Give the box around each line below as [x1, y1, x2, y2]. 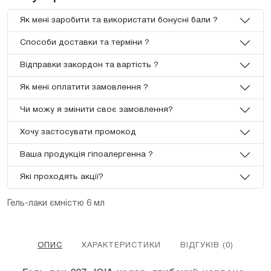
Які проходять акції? [20, 172, 103, 181]
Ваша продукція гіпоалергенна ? [20, 150, 153, 158]
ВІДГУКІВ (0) [180, 241, 233, 249]
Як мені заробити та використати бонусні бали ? [20, 16, 218, 24]
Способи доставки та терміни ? [20, 38, 149, 47]
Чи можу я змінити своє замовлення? [20, 105, 173, 114]
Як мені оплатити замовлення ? [20, 83, 148, 91]
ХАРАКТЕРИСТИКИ [82, 241, 161, 249]
